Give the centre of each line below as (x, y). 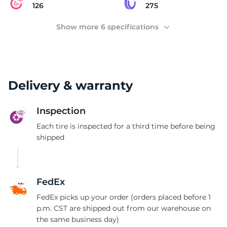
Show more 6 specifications (108, 27)
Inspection (61, 111)
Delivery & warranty (70, 85)
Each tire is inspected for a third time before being (126, 126)
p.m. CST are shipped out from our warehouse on (124, 208)
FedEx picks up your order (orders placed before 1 (124, 197)
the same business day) (78, 219)
